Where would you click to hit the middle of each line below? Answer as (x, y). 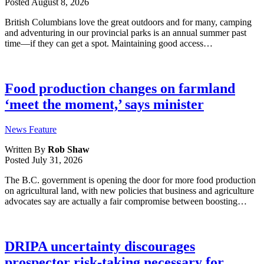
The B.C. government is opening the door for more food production (130, 180)
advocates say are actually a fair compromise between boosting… (126, 202)
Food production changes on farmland (120, 89)
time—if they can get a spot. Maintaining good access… (109, 44)
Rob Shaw (69, 150)
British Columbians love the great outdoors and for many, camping (128, 22)
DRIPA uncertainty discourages (100, 246)
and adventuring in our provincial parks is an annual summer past (126, 33)
